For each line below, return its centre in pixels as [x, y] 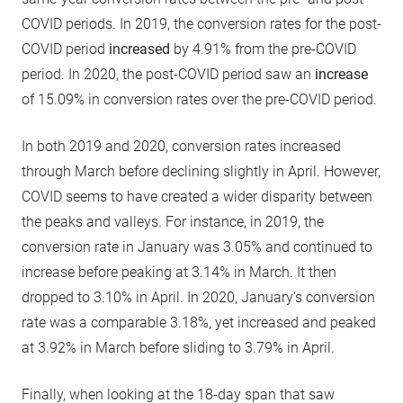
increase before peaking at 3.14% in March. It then [179, 272]
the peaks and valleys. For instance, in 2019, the [173, 221]
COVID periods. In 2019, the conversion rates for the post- [201, 23]
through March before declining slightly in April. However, [201, 171]
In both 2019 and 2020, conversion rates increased [181, 146]
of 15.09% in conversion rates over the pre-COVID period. [199, 99]
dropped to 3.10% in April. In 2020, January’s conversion [198, 297]
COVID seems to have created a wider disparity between [197, 196]
